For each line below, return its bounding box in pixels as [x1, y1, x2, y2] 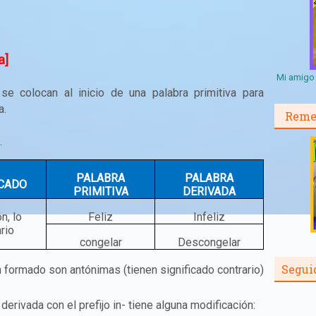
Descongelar [178, 236, 241, 249]
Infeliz [193, 210, 225, 224]
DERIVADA [183, 185, 236, 198]
